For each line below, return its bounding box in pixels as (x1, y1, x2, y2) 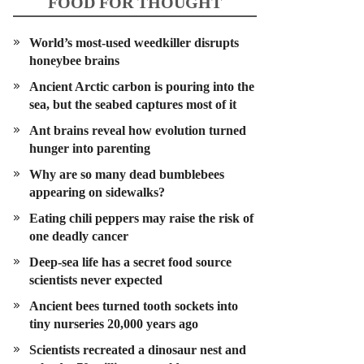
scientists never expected (29, 273, 162, 287)
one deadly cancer (29, 229, 128, 243)
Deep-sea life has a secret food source (29, 255, 232, 269)
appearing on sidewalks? (29, 185, 165, 199)
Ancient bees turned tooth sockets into (29, 299, 238, 313)
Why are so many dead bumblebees (29, 167, 224, 181)
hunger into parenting (29, 141, 150, 155)
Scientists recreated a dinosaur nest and (29, 343, 246, 357)
